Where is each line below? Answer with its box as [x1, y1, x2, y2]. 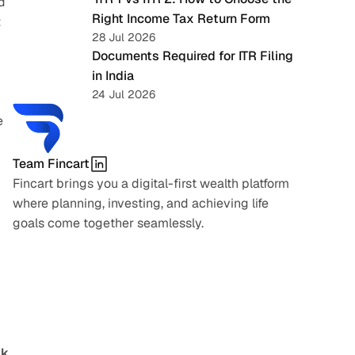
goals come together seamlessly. [13, 215, 204, 231]
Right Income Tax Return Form [92, 10, 270, 27]
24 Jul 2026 [92, 87, 155, 101]
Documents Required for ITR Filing [92, 48, 293, 64]
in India [92, 67, 134, 84]
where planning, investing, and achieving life [13, 195, 269, 212]
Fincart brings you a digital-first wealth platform [13, 175, 289, 192]
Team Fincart [13, 155, 90, 172]
